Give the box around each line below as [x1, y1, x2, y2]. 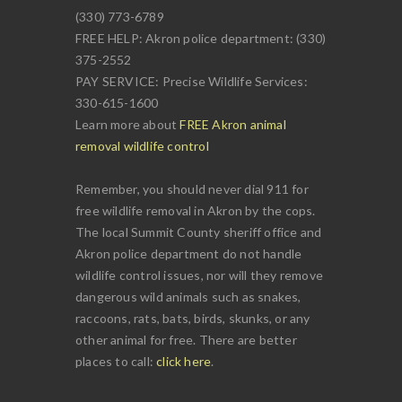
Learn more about [75, 117, 180, 133]
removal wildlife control [75, 138, 209, 154]
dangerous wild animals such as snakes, [75, 289, 301, 305]
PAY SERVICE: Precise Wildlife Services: [75, 74, 308, 90]
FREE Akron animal [179, 117, 286, 133]
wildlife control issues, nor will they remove [75, 267, 323, 284]
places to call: [75, 354, 157, 370]
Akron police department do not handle [75, 246, 302, 262]
